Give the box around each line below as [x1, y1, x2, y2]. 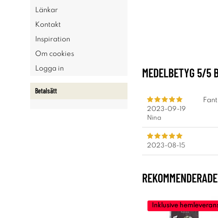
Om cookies [35, 51, 74, 57]
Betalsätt [35, 87, 57, 95]
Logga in [35, 65, 64, 72]
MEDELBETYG [142, 65, 197, 80]
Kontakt [35, 21, 61, 28]
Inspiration [35, 36, 70, 43]
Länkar [35, 7, 58, 14]
